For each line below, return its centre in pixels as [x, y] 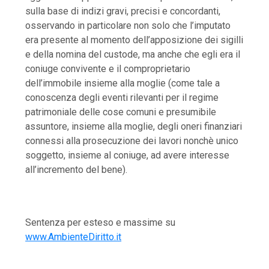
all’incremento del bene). [77, 169]
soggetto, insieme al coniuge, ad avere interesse [128, 155]
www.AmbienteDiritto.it [74, 237]
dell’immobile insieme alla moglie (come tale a [123, 83]
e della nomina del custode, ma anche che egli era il [133, 54]
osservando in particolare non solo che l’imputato [128, 25]
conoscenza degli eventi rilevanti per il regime [122, 97]
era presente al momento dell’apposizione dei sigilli [134, 40]
